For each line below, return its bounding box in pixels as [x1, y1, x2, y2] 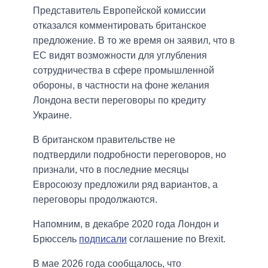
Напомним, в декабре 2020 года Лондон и [33, 219, 219, 230]
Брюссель [33, 234, 79, 245]
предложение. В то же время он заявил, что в [33, 35, 235, 46]
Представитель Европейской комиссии [33, 5, 206, 16]
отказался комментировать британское [33, 20, 206, 31]
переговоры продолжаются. [33, 194, 157, 205]
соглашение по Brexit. [127, 234, 226, 245]
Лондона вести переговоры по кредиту [33, 95, 206, 106]
